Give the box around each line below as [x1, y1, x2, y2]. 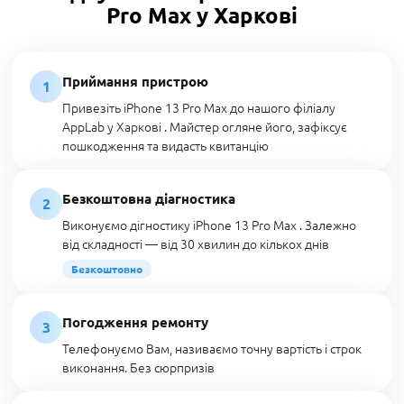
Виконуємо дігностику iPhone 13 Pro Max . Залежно [62, 216, 356, 234]
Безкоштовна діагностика [62, 189, 235, 207]
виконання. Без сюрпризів [62, 358, 215, 376]
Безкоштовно [71, 262, 142, 276]
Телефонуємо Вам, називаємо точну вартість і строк [62, 339, 362, 357]
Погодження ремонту [62, 313, 208, 331]
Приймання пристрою [62, 72, 208, 90]
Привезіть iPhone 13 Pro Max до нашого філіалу [62, 98, 335, 116]
